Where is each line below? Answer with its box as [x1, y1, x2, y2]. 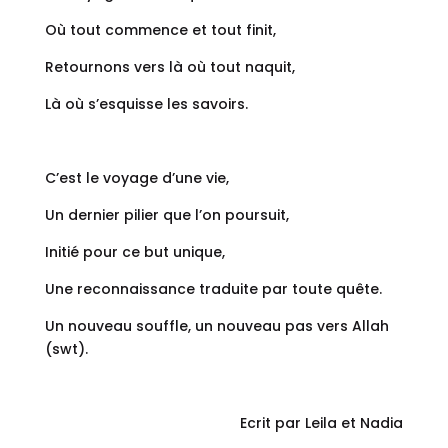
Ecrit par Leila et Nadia [240, 413, 404, 434]
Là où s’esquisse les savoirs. [44, 94, 248, 115]
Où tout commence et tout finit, [44, 20, 276, 41]
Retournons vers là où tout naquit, [44, 57, 295, 78]
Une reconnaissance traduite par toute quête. [44, 279, 382, 300]
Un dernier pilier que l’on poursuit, [44, 205, 289, 226]
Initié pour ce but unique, [44, 242, 225, 263]
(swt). [44, 339, 88, 360]
